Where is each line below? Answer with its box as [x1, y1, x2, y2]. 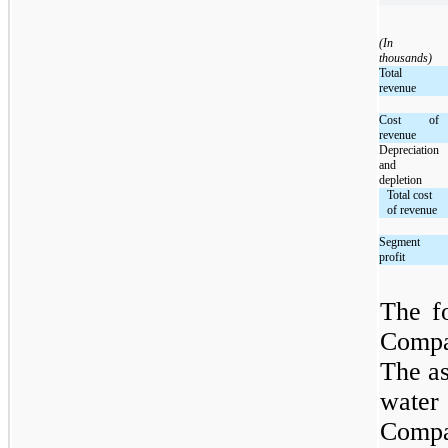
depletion [379, 172, 423, 187]
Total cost [387, 187, 433, 202]
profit [379, 249, 406, 264]
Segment [379, 234, 421, 249]
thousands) [379, 50, 433, 65]
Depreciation [379, 142, 440, 157]
